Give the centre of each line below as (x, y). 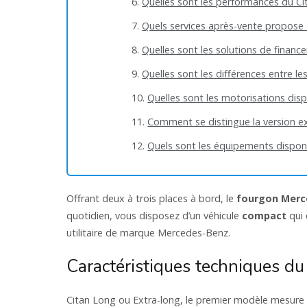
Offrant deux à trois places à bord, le (151, 199)
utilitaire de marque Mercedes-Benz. (148, 233)
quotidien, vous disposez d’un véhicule (154, 216)
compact (264, 216)
